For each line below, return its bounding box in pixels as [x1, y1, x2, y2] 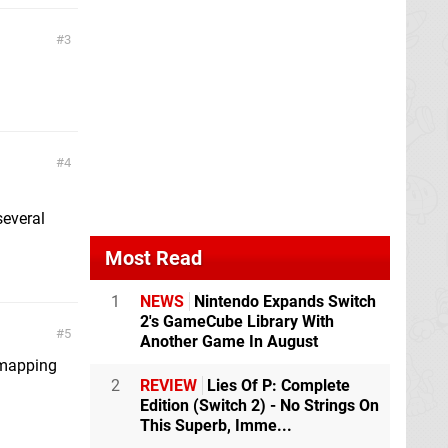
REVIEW [140, 376, 197, 396]
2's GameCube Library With [140, 312, 334, 332]
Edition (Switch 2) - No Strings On [140, 396, 379, 416]
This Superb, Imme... [140, 416, 292, 436]
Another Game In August [140, 332, 318, 352]
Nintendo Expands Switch [190, 292, 376, 312]
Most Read [105, 246, 202, 271]
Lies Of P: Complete [203, 376, 350, 396]
